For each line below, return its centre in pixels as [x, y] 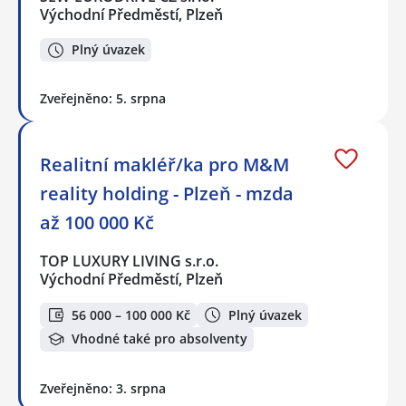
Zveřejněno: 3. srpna [103, 388]
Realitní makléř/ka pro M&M [164, 165]
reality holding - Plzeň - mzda [167, 194]
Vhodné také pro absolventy [159, 339]
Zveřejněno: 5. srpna [103, 99]
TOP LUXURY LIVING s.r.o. [130, 261]
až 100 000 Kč [97, 223]
